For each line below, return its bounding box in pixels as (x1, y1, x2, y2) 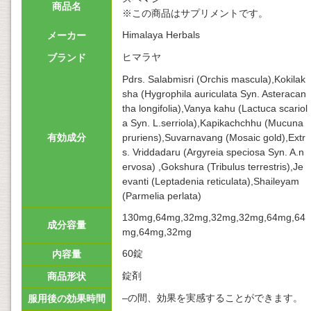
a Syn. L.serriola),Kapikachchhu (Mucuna (122, 117, 303, 129)
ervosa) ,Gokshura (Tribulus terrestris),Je (122, 161, 303, 173)
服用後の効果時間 (28, 293, 106, 305)
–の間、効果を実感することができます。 (122, 292, 303, 304)
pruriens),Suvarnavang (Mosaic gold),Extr (122, 132, 305, 144)
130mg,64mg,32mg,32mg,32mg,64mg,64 (122, 212, 305, 224)
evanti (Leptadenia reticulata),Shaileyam (122, 176, 299, 187)
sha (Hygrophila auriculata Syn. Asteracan (122, 88, 306, 100)
